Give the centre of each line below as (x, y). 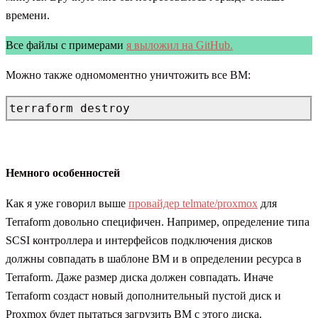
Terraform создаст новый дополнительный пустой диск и (143, 296)
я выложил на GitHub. (180, 45)
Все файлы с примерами (66, 45)
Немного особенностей (63, 173)
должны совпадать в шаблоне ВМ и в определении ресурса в (154, 259)
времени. (28, 15)
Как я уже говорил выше (67, 204)
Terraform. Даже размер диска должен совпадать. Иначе (139, 278)
